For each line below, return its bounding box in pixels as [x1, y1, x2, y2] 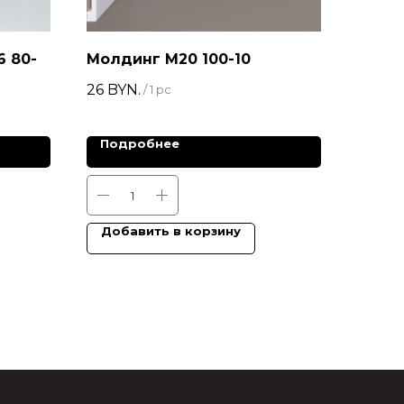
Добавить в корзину [101, 224, 241, 239]
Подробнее [100, 136, 179, 151]
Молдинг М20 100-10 [87, 50, 251, 68]
